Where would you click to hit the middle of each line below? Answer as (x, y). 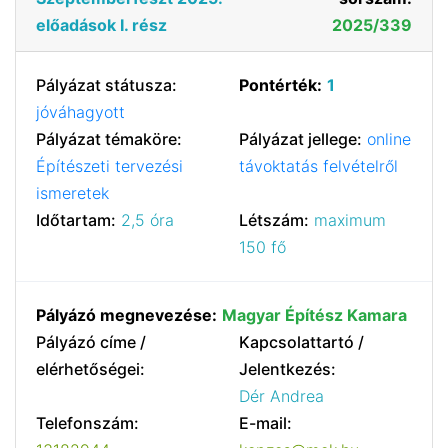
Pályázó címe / (91, 342)
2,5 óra (147, 220)
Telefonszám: (87, 423)
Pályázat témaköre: (109, 139)
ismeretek (72, 193)
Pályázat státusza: (106, 85)
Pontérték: (280, 85)
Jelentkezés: (287, 369)
